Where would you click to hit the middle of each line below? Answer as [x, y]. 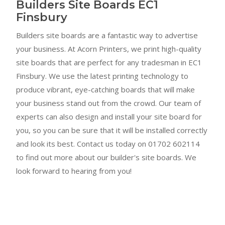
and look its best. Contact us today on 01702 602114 [108, 144]
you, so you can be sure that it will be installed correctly [112, 130]
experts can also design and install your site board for [109, 117]
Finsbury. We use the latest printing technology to [102, 76]
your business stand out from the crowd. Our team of [109, 103]
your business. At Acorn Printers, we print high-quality [109, 49]
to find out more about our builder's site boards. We [106, 157]
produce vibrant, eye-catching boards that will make [106, 90]
